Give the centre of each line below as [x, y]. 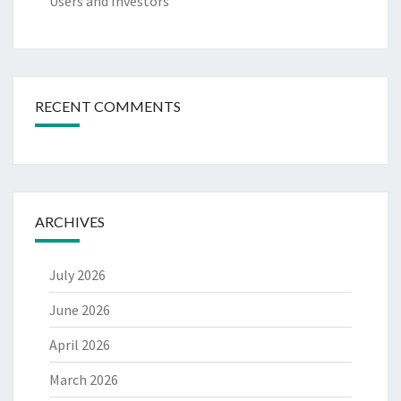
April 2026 [80, 345]
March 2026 [84, 380]
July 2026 [77, 275]
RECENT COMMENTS [108, 107]
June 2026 [80, 310]
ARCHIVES [70, 222]
